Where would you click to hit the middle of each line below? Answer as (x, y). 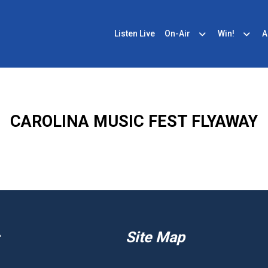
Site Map (156, 237)
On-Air (177, 33)
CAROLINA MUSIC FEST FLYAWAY (134, 121)
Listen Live (134, 33)
